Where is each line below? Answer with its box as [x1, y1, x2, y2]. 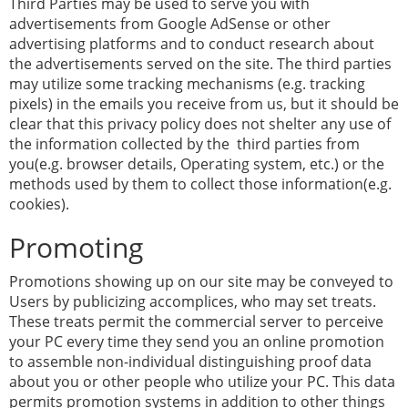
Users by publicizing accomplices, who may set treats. [9, 291, 376, 311]
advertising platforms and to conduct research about [9, 34, 374, 54]
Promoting [9, 229, 143, 266]
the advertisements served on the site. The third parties [9, 54, 392, 74]
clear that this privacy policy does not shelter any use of [9, 114, 391, 134]
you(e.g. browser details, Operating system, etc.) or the [9, 154, 384, 174]
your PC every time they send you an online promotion [9, 331, 384, 352]
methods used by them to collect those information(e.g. [9, 174, 392, 194]
